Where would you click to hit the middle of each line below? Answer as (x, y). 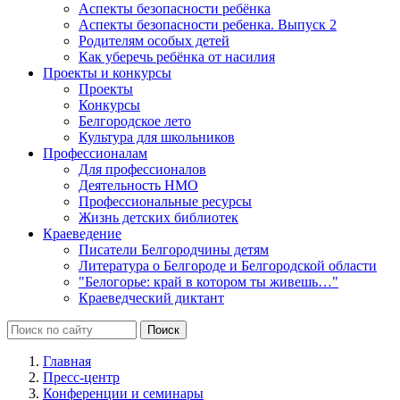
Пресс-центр (81, 377)
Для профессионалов (142, 169)
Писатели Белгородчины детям (174, 249)
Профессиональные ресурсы (165, 201)
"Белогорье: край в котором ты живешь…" (208, 281)
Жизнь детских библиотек (158, 217)
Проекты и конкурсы (107, 72)
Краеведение (82, 233)
